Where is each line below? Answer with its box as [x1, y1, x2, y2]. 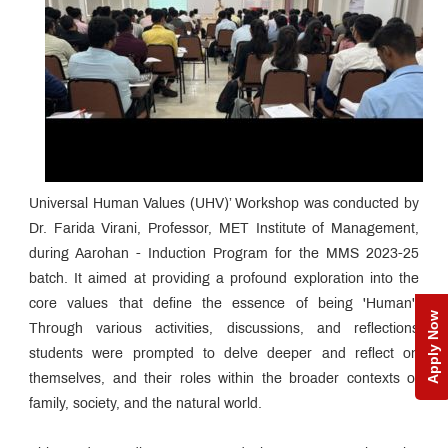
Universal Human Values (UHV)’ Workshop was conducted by [29, 197, 419, 211]
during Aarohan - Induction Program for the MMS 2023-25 [29, 247, 419, 261]
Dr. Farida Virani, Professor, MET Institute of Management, [29, 222, 419, 236]
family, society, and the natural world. [29, 397, 262, 411]
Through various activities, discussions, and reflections [29, 322, 419, 336]
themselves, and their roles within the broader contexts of [29, 372, 419, 386]
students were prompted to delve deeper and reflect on [29, 347, 419, 361]
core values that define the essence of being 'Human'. [29, 297, 419, 311]
